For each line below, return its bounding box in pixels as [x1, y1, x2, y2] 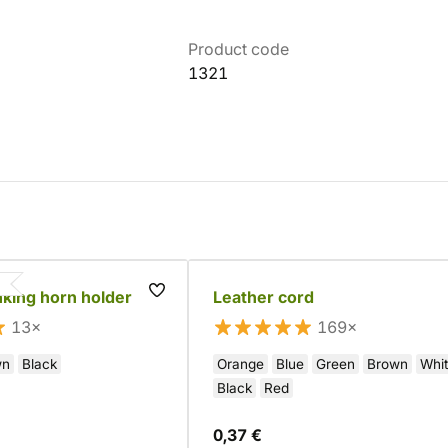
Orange [217, 356, 264, 372]
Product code [188, 39, 289, 59]
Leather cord [213, 287, 314, 307]
